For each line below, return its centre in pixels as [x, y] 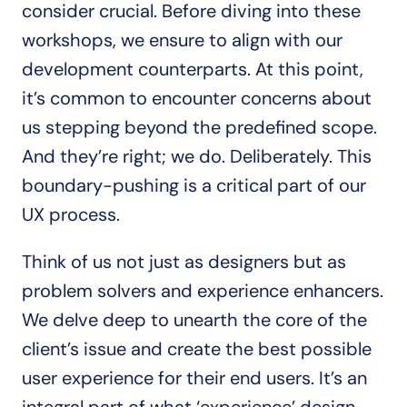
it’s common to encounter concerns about [197, 98]
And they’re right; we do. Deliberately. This [197, 156]
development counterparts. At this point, [193, 69]
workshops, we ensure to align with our [182, 40]
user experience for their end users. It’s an [194, 378]
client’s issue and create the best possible [197, 349]
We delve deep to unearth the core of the [194, 320]
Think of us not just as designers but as [184, 262]
